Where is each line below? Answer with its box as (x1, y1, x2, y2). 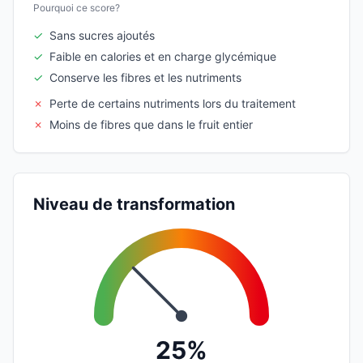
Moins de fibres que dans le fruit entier (49, 117, 253, 131)
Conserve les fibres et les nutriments (49, 70, 241, 84)
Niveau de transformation (33, 194, 235, 214)
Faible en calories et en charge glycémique (49, 49, 276, 63)
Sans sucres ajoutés (49, 28, 155, 42)
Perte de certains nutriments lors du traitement (49, 96, 296, 110)
